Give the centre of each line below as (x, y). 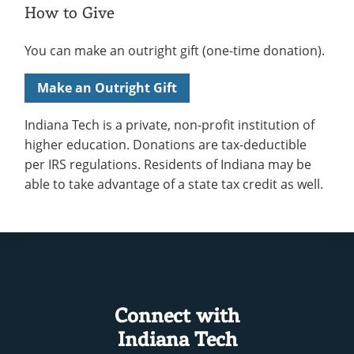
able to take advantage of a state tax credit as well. (174, 184)
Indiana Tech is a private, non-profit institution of (169, 124)
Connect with (177, 315)
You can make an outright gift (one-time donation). (175, 50)
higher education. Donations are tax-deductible (166, 144)
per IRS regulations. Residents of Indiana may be (168, 164)
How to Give (70, 12)
